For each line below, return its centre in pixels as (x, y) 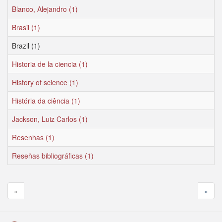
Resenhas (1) (33, 137)
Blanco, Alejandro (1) (45, 9)
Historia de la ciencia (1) (50, 64)
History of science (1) (45, 82)
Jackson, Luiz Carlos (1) (50, 119)
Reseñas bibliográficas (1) (53, 156)
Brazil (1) (26, 46)
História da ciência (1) (46, 101)
